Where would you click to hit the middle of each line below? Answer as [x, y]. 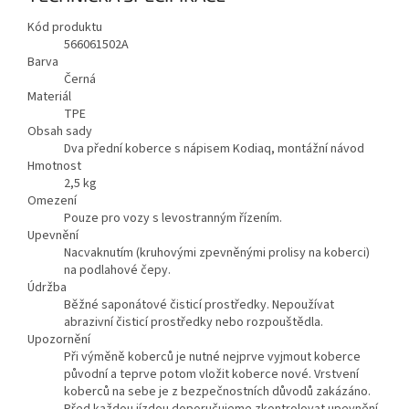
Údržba [47, 288]
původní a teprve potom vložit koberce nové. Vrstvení [211, 375]
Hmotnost [54, 167]
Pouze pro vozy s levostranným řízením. [173, 219]
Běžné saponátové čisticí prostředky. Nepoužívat [199, 305]
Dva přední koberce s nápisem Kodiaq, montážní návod [214, 149]
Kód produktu [65, 28]
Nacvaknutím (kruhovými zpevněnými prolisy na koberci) [217, 253]
